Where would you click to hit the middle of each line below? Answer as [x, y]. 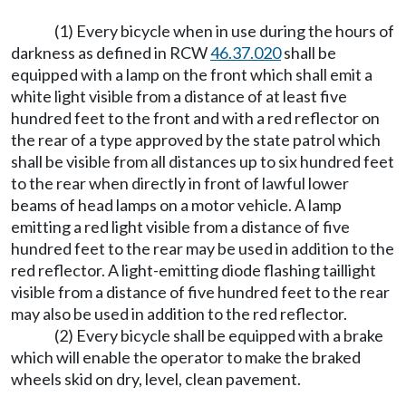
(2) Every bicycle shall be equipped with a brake [219, 335]
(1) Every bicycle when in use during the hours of [224, 31]
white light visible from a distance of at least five [179, 96]
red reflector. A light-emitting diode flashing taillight [193, 270]
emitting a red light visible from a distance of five [180, 227]
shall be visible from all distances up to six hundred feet [203, 161]
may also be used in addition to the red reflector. [179, 314]
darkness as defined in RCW [111, 53]
